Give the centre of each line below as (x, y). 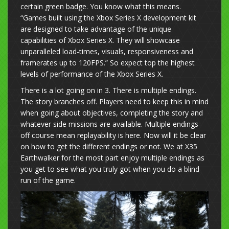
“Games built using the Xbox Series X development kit (108, 18)
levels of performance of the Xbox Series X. (92, 74)
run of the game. (48, 180)
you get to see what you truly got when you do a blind (110, 169)
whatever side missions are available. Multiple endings (109, 124)
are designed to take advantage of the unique (96, 29)
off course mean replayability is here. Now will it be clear (113, 135)
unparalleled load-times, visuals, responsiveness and (107, 52)
